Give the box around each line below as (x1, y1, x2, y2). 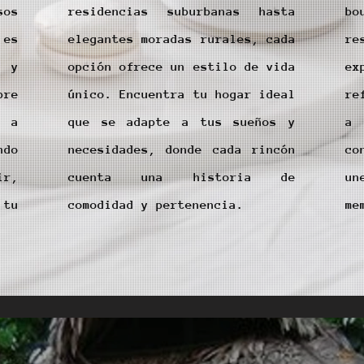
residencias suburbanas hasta (68, 4, 296, 18)
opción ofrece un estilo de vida (68, 59, 296, 73)
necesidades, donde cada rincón (68, 142, 296, 156)
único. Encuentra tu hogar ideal (68, 87, 296, 101)
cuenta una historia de (68, 170, 296, 184)
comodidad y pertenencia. (68, 197, 244, 211)
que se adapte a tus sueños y (68, 115, 296, 128)
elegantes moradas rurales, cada (68, 32, 296, 45)
